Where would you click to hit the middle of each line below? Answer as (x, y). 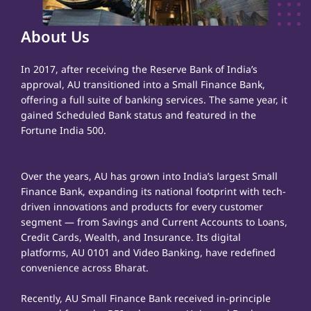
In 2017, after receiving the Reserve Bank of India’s (139, 69)
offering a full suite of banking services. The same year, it (154, 99)
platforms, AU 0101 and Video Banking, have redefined (148, 252)
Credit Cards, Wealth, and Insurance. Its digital (131, 237)
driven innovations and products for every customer (142, 206)
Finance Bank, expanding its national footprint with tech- (153, 191)
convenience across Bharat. (85, 267)
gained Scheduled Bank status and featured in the (138, 115)
